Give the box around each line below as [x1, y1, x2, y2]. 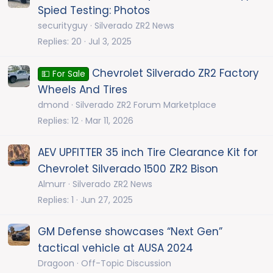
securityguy [38, 19, 88, 32]
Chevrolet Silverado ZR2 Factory [91, 66, 259, 81]
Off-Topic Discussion [81, 257, 171, 270]
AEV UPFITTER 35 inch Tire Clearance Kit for [38, 145, 258, 160]
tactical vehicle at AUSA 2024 [38, 241, 193, 256]
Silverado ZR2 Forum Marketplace [76, 99, 216, 112]
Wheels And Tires [38, 82, 127, 97]
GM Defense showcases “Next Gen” [38, 224, 222, 239]
